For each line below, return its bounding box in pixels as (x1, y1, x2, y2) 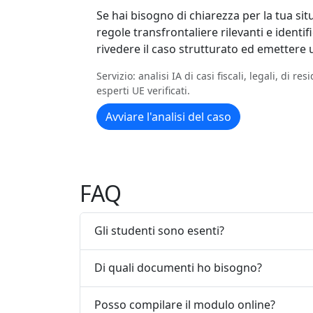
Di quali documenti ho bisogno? (94, 260, 262, 276)
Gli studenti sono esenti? (94, 223, 224, 239)
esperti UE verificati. (96, 83, 190, 97)
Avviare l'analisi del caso (105, 108, 231, 124)
